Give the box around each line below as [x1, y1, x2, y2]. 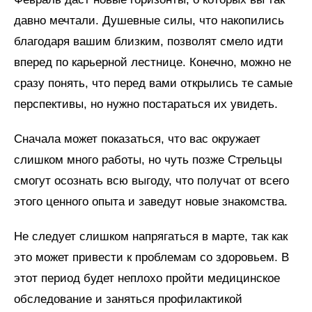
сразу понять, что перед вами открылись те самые [14, 76, 292, 90]
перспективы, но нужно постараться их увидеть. [14, 97, 278, 111]
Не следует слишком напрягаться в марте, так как [14, 229, 288, 243]
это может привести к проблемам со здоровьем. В [14, 250, 289, 264]
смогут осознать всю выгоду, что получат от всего [14, 173, 289, 187]
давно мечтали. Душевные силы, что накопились [14, 13, 284, 27]
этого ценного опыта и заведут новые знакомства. [14, 194, 288, 208]
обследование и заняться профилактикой [14, 292, 242, 306]
